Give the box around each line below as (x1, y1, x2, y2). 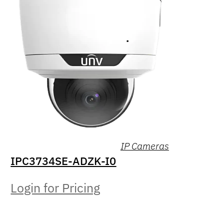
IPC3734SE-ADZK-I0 (10, 153, 116, 168)
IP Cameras (120, 139, 169, 152)
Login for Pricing (10, 179, 100, 196)
